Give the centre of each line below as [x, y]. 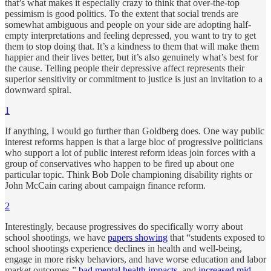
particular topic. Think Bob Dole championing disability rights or [129, 175]
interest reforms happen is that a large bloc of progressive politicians [134, 142]
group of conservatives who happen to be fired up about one [119, 164]
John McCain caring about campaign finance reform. [105, 186]
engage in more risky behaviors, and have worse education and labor [135, 260]
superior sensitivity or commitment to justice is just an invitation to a [134, 79]
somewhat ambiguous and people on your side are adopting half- [128, 25]
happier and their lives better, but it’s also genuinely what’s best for [131, 57]
